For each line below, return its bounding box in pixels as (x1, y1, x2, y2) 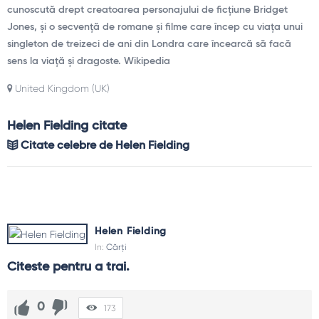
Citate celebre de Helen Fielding (18, 140, 189, 152)
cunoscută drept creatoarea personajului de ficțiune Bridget (7, 5, 288, 15)
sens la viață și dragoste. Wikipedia (7, 56, 170, 66)
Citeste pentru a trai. (7, 261, 130, 273)
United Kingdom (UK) (12, 83, 110, 94)
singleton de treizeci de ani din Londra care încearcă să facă (7, 39, 291, 49)
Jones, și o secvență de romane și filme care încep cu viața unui (7, 22, 303, 32)
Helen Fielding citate (7, 120, 127, 132)
